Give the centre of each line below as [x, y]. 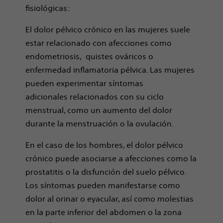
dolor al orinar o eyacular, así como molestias [110, 199]
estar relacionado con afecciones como [99, 43]
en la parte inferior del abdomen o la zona [104, 212]
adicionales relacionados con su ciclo [95, 97]
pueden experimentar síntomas [85, 83]
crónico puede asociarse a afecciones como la [111, 158]
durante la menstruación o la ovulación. [100, 123]
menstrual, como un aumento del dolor [99, 110]
